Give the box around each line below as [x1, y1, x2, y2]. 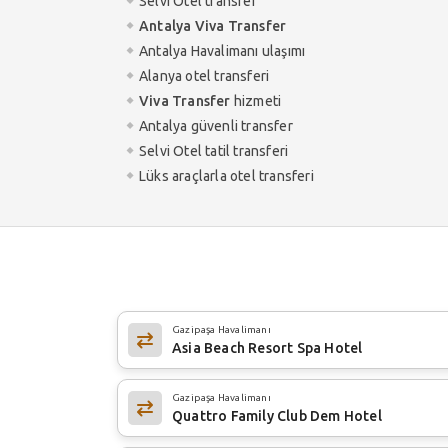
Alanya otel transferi [139, 67, 270, 84]
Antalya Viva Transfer [139, 17, 287, 34]
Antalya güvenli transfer [139, 117, 293, 134]
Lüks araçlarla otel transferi [139, 167, 314, 184]
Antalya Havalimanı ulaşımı [139, 42, 306, 59]
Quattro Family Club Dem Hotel [172, 407, 382, 424]
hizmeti [230, 92, 282, 109]
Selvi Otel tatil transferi [139, 142, 289, 159]
